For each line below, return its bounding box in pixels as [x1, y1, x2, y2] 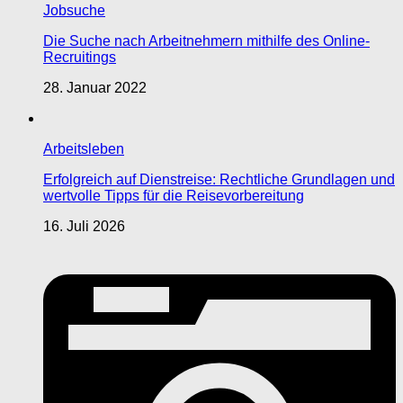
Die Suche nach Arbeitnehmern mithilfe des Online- [43, 33, 370, 49]
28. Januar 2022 [43, 80, 147, 96]
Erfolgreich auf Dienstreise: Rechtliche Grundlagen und [43, 172, 395, 188]
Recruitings [43, 49, 116, 66]
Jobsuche [43, 3, 105, 19]
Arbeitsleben [43, 141, 124, 157]
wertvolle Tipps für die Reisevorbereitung [43, 188, 304, 204]
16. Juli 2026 [43, 219, 125, 235]
